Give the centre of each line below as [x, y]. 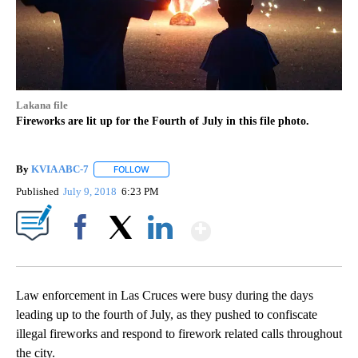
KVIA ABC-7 [60, 169]
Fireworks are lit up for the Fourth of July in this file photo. [163, 121]
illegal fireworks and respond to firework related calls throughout [179, 334]
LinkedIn [160, 255]
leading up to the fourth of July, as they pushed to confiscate [167, 315]
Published [38, 192]
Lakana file [42, 105]
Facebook [84, 255]
